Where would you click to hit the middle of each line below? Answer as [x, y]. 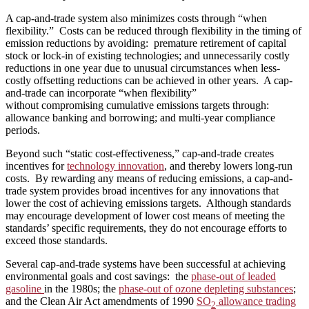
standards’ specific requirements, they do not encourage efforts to [146, 228]
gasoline [25, 288]
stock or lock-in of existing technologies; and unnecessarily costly [148, 55]
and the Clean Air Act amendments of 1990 [101, 301]
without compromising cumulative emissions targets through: [137, 105]
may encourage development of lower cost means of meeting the [145, 215]
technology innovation [116, 166]
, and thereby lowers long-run [228, 166]
